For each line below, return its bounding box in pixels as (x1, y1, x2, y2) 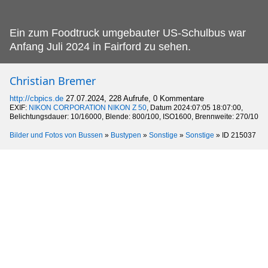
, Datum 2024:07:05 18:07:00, (147, 103, 243, 112)
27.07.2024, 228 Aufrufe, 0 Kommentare (66, 94, 204, 103)
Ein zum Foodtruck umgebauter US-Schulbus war (10, 27, 246, 39)
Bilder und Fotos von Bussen (10, 131, 103, 140)
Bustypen (111, 131, 141, 140)
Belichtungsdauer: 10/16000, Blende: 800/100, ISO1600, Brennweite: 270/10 (10, 112, 258, 121)
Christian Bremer (10, 74, 96, 89)
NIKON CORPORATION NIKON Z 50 (29, 103, 147, 112)
